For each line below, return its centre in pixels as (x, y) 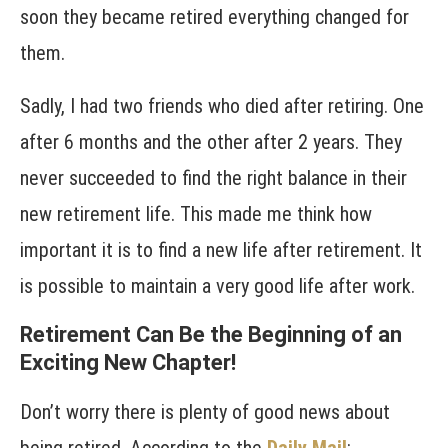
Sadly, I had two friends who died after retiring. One (222, 106)
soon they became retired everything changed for (214, 17)
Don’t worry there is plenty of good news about (205, 412)
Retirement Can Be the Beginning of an (211, 335)
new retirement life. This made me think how (196, 214)
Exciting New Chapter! (128, 363)
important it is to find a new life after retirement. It (221, 250)
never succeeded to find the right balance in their (213, 178)
